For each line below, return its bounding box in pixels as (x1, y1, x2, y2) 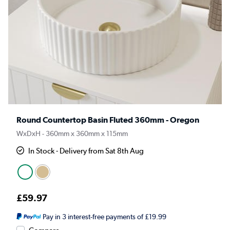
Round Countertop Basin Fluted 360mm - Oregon (16, 115, 199, 125)
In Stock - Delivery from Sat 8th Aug (28, 146, 144, 156)
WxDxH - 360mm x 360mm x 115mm (16, 129, 128, 139)
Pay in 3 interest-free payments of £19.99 (42, 213, 166, 221)
